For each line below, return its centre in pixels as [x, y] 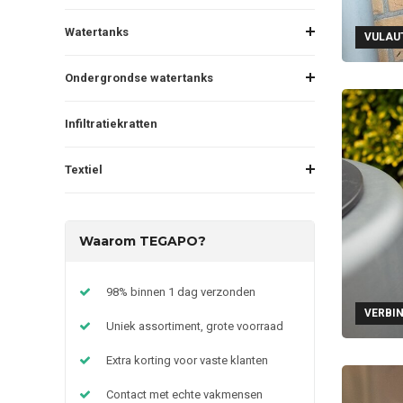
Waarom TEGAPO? [143, 241]
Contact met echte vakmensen [184, 394]
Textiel [84, 169]
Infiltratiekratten [111, 123]
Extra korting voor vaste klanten [187, 360]
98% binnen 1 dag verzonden [181, 291]
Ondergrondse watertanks [139, 77]
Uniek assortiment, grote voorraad [195, 326]
